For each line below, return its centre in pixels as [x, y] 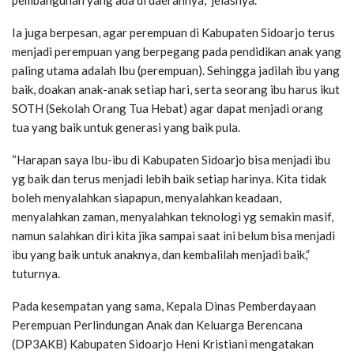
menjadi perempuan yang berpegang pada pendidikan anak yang [177, 52]
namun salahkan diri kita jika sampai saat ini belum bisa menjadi [173, 236]
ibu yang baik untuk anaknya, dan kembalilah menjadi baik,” [161, 255]
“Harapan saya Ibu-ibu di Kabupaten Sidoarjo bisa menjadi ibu [171, 160]
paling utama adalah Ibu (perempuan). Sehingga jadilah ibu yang [176, 71]
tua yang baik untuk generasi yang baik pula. [126, 128]
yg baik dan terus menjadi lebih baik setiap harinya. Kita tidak [169, 179]
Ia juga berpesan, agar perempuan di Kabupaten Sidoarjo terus [173, 33]
